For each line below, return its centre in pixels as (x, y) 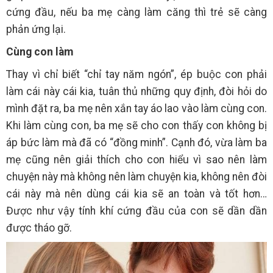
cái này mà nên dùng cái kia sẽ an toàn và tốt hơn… (136, 193)
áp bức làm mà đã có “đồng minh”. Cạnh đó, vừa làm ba (136, 142)
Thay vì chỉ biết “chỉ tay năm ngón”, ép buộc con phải (136, 74)
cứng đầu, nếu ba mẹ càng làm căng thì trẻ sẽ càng (136, 12)
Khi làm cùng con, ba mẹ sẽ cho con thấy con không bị (136, 125)
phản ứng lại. (36, 29)
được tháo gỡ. (39, 228)
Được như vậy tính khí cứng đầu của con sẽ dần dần (136, 211)
